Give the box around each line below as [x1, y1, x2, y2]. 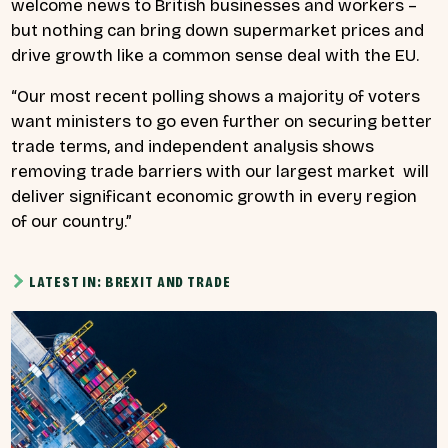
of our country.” [11, 211, 133, 233]
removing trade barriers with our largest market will [11, 161, 429, 183]
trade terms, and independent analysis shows [11, 136, 374, 158]
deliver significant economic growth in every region [11, 186, 417, 208]
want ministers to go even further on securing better [11, 111, 432, 133]
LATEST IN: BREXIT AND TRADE [29, 274, 231, 292]
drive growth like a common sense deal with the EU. [11, 44, 419, 66]
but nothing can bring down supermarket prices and [11, 19, 424, 41]
